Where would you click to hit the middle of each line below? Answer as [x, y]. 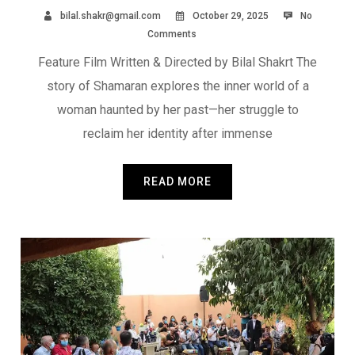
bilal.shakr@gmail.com [111, 16]
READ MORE [177, 182]
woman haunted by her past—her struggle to [177, 110]
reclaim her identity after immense [177, 134]
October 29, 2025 [229, 16]
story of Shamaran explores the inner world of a [177, 86]
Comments [172, 34]
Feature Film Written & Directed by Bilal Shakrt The [177, 63]
